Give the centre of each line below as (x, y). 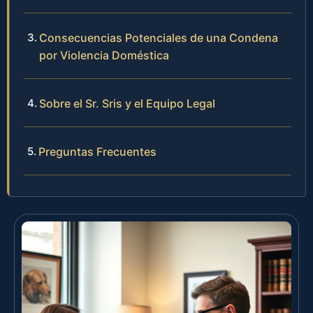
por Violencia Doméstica (104, 55)
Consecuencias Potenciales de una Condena (159, 37)
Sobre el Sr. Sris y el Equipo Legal (127, 103)
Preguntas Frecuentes (97, 151)
